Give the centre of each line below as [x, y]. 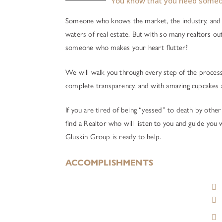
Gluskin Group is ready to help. [113, 137]
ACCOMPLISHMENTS [109, 163]
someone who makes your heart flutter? [127, 48]
